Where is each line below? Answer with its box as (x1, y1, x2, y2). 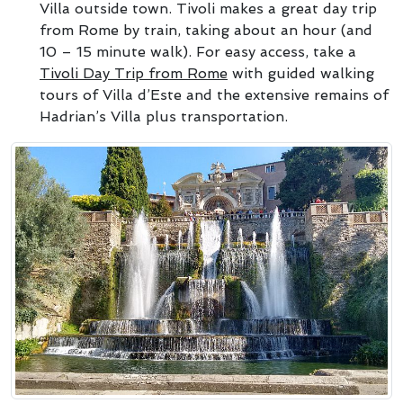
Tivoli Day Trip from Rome (40, 65, 228, 82)
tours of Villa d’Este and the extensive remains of (40, 86, 389, 103)
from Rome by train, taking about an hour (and (40, 22, 372, 39)
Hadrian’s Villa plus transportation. (40, 108, 288, 125)
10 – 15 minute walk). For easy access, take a (40, 43, 356, 60)
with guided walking (228, 65, 374, 82)
